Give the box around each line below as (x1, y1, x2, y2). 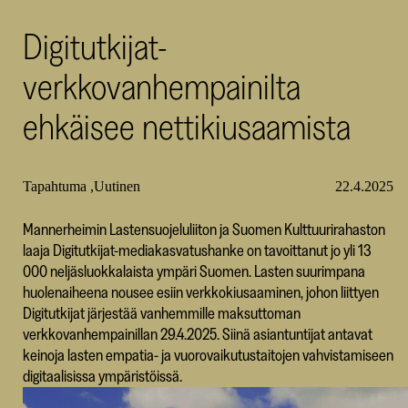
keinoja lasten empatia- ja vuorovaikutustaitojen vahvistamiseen (22, 345, 393, 365)
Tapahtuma (22, 178, 90, 194)
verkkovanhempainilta (22, 64, 301, 108)
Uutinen (93, 178, 140, 194)
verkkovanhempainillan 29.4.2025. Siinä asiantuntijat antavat (22, 324, 372, 344)
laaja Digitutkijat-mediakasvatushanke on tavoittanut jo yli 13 (22, 240, 372, 260)
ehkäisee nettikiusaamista (22, 104, 351, 148)
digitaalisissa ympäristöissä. (22, 366, 182, 386)
